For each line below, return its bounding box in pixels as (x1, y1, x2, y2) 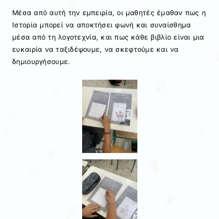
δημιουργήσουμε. (12, 57, 70, 66)
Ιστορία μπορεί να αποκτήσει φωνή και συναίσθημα (12, 20, 191, 29)
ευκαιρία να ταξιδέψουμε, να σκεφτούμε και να (12, 44, 179, 53)
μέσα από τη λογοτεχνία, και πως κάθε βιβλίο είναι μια (12, 32, 204, 41)
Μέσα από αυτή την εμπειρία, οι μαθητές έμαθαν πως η (12, 8, 206, 17)
